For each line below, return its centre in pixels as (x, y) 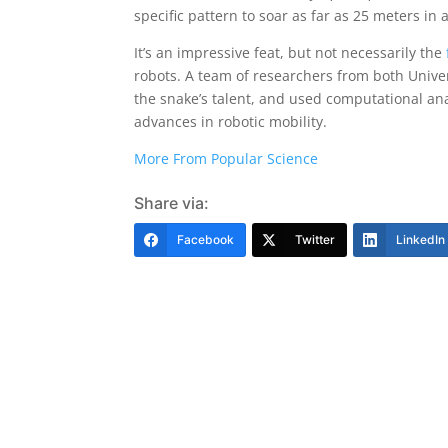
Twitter (315, 239)
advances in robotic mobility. (231, 121)
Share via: (172, 203)
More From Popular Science (226, 158)
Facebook (206, 239)
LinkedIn (421, 239)
